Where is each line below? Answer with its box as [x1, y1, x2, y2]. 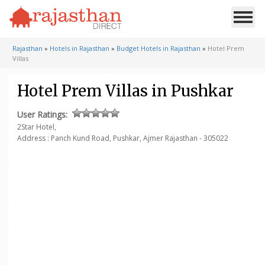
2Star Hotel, [17, 122, 56, 132]
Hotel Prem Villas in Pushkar [17, 81, 234, 101]
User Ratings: [17, 109, 67, 120]
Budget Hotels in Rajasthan [117, 44, 201, 53]
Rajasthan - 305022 [163, 133, 228, 143]
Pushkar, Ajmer [113, 133, 163, 143]
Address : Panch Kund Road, [17, 133, 113, 143]
